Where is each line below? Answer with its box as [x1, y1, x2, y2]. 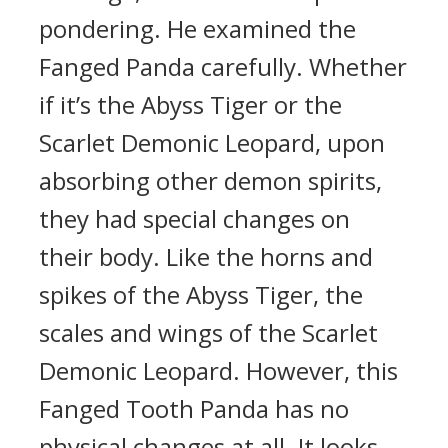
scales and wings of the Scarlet [39, 316, 378, 349]
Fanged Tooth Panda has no [39, 392, 349, 425]
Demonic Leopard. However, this [39, 354, 398, 387]
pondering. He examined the [39, 12, 356, 45]
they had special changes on [39, 202, 350, 235]
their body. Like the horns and [39, 240, 373, 273]
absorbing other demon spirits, [39, 164, 382, 197]
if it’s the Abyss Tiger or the [39, 88, 342, 121]
